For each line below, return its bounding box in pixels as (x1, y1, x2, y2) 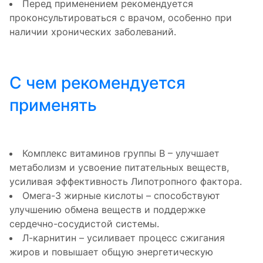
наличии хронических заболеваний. (9, 25, 176, 38)
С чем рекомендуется (9, 72, 186, 93)
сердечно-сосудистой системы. (9, 217, 159, 230)
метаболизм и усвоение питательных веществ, (9, 161, 229, 173)
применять (9, 95, 97, 115)
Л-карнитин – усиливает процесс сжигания (22, 231, 225, 244)
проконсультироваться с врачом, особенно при (9, 11, 232, 23)
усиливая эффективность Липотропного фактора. (9, 175, 242, 187)
